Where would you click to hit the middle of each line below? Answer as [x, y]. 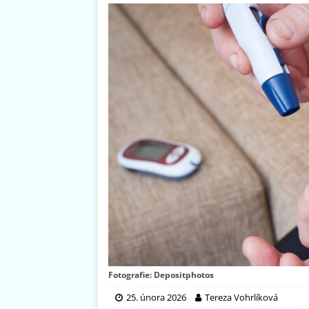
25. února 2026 [156, 298]
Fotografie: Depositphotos [161, 275]
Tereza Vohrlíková [241, 298]
